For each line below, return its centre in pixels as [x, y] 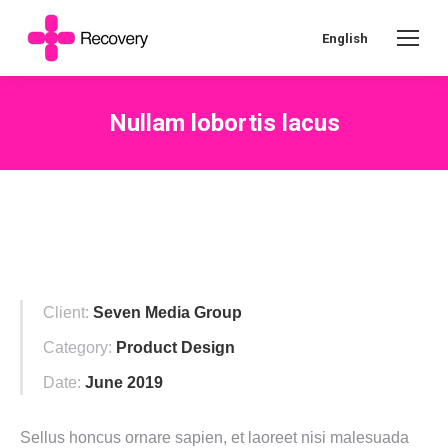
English [345, 38]
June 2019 [124, 382]
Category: [77, 347]
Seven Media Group [167, 312]
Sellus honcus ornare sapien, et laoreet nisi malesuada [214, 437]
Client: [66, 312]
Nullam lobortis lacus [224, 123]
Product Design [175, 347]
